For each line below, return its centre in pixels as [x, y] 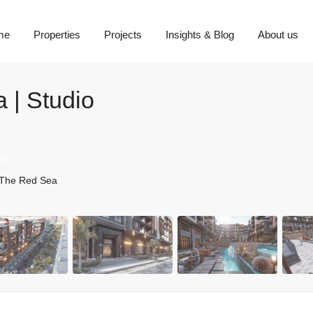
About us [278, 35]
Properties [57, 35]
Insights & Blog [199, 35]
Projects [123, 35]
